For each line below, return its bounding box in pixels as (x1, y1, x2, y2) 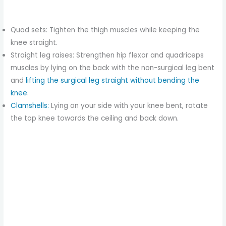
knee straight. (11, 37, 58, 47)
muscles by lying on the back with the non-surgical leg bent (11, 63, 215, 73)
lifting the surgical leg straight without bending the (26, 75, 200, 85)
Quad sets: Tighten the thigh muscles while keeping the (11, 25, 200, 35)
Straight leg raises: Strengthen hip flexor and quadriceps (11, 50, 204, 60)
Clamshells (11, 100, 48, 110)
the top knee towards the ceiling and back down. (11, 113, 179, 123)
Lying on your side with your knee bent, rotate (49, 100, 208, 110)
